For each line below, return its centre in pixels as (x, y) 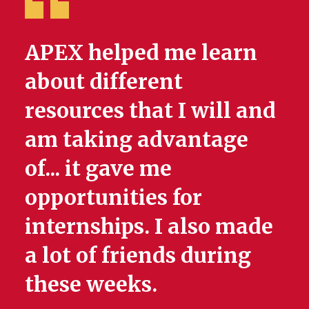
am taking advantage (137, 139)
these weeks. (91, 284)
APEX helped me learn (141, 52)
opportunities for (113, 197)
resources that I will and (150, 110)
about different (104, 81)
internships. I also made (149, 226)
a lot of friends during (138, 255)
